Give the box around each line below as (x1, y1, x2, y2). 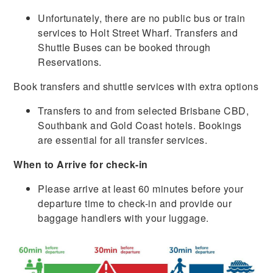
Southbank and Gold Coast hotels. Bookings (38, 118, 242, 132)
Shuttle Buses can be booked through (38, 40, 211, 54)
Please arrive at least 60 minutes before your (38, 181, 244, 196)
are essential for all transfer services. (38, 132, 208, 147)
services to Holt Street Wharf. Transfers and (38, 25, 238, 40)
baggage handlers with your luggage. (38, 210, 209, 225)
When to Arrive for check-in (13, 157, 148, 171)
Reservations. (38, 54, 102, 69)
